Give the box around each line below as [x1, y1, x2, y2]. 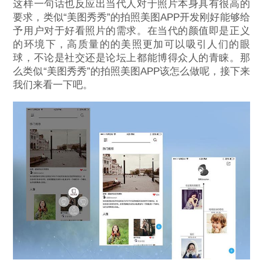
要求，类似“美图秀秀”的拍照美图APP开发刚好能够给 [13, 12, 250, 23]
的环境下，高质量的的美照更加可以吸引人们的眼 [13, 39, 250, 50]
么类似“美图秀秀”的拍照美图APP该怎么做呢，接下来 [13, 66, 250, 77]
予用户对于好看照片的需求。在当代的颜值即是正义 [13, 25, 250, 37]
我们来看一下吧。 [13, 79, 93, 91]
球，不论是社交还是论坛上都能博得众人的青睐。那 [13, 52, 250, 64]
